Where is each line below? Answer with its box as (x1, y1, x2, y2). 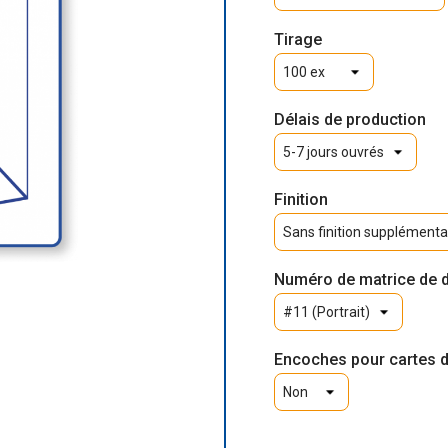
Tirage (274, 30, 322, 49)
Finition (274, 190, 328, 209)
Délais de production (274, 110, 426, 129)
